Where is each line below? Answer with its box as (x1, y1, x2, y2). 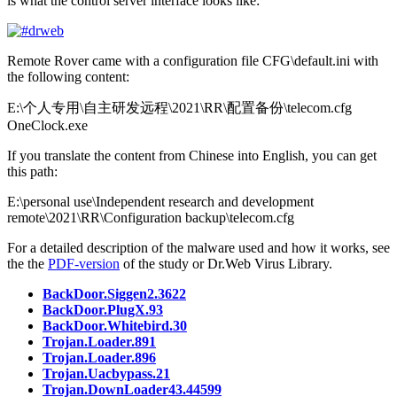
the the (7, 256, 48, 272)
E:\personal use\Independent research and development (7, 194, 314, 210)
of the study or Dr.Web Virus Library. (120, 256, 332, 272)
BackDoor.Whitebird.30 (43, 318, 187, 334)
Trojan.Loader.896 (43, 350, 156, 366)
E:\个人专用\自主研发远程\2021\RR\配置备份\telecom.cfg (7, 100, 352, 116)
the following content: (7, 69, 129, 85)
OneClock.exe (7, 118, 88, 134)
